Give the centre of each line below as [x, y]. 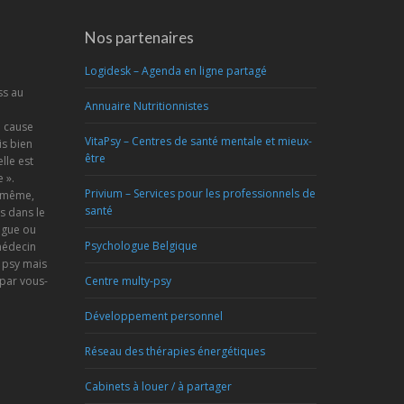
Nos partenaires [139, 37]
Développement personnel [153, 316]
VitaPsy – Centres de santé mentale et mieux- [198, 141]
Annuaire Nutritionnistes [146, 106]
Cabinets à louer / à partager [158, 386]
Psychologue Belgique [141, 246]
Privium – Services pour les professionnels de [200, 193]
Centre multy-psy [128, 281]
